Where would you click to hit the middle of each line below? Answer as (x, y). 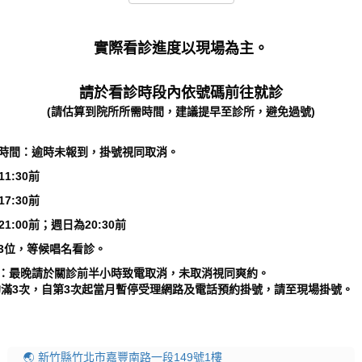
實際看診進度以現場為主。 (181, 48)
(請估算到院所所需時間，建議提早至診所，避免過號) (181, 112)
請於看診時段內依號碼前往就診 (181, 93)
